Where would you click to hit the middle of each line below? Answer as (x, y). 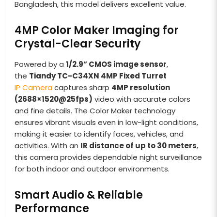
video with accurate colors (141, 99)
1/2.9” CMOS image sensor (116, 64)
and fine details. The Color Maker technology (95, 110)
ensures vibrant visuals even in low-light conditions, (106, 122)
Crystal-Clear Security (77, 44)
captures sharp (82, 87)
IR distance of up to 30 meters (139, 145)
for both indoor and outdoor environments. (92, 169)
